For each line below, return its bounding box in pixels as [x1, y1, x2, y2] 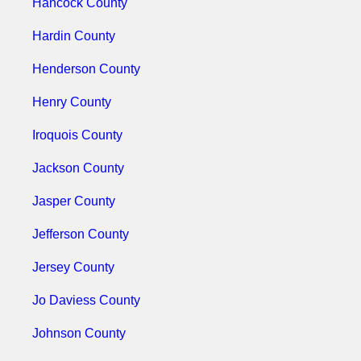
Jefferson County [32, 227, 129, 241]
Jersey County [32, 260, 114, 274]
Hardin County [32, 29, 115, 43]
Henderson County [32, 62, 140, 76]
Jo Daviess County [32, 293, 140, 307]
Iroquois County [32, 128, 122, 142]
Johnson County [32, 326, 126, 340]
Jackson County [32, 161, 124, 175]
